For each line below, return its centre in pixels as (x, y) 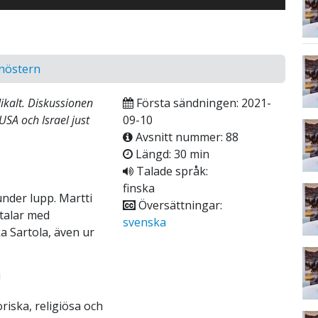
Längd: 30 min (171, 154)
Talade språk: (170, 171)
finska (138, 188)
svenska (144, 222)
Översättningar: (179, 205)
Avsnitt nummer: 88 (185, 137)
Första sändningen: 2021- (202, 103)
